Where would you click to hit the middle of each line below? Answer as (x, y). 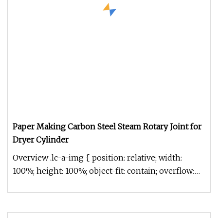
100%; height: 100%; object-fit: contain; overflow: (104, 171)
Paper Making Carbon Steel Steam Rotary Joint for (107, 127)
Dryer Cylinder (41, 140)
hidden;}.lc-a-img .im (53, 184)
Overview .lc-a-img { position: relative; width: (98, 158)
